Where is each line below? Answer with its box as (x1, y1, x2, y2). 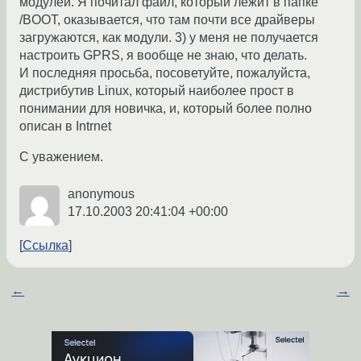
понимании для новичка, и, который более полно (19, 102, 312, 116)
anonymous (68, 187, 135, 201)
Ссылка (23, 239, 68, 253)
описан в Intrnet (19, 119, 111, 134)
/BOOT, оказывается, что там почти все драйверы (19, 13, 315, 27)
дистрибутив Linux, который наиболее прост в (19, 84, 294, 98)
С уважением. (19, 150, 103, 164)
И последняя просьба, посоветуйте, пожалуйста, (19, 66, 310, 81)
